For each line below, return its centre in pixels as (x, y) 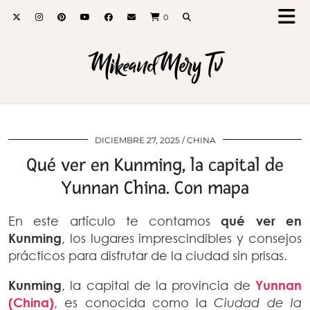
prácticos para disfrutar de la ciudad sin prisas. (148, 255)
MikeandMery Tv (155, 65)
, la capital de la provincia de (158, 285)
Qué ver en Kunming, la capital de (155, 165)
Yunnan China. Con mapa (155, 188)
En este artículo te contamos (115, 221)
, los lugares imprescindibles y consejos (182, 238)
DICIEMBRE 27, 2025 (137, 140)
